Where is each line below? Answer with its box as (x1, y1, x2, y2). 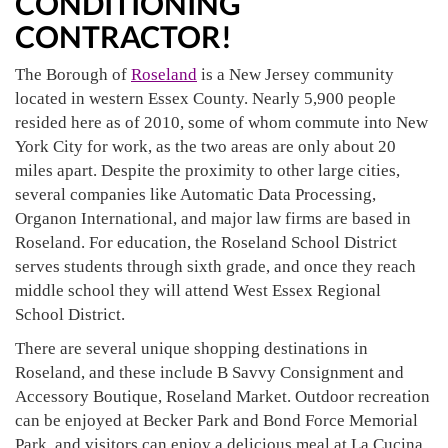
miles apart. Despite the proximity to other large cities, (15, 161, 400, 180)
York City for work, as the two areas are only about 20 (15, 137, 396, 156)
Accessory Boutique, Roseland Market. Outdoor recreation (15, 387, 430, 406)
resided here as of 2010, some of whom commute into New (15, 113, 428, 132)
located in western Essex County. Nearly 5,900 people (15, 89, 396, 108)
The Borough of (15, 65, 131, 84)
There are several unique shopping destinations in (15, 339, 368, 358)
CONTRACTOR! (15, 18, 232, 54)
